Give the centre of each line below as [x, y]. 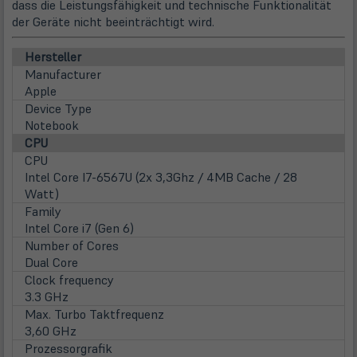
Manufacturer [63, 75]
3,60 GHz [51, 331]
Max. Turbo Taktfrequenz [94, 314]
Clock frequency [69, 280]
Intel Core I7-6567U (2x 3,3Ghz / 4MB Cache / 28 [161, 177]
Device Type [58, 109]
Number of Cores [72, 246]
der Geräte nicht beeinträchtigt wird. [113, 22]
